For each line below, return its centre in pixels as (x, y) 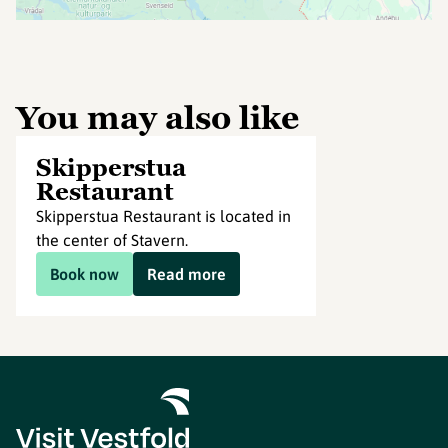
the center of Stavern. (112, 240)
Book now (84, 274)
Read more (186, 274)
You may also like (157, 118)
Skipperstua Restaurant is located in (163, 216)
